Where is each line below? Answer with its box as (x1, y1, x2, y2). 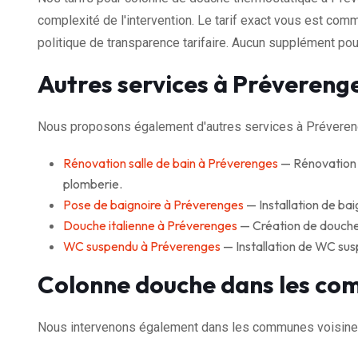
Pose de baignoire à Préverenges (63, 196, 244, 213)
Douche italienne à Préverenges (63, 217, 237, 233)
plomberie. (63, 175, 122, 192)
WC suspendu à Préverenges (63, 237, 221, 254)
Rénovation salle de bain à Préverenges (63, 154, 278, 171)
